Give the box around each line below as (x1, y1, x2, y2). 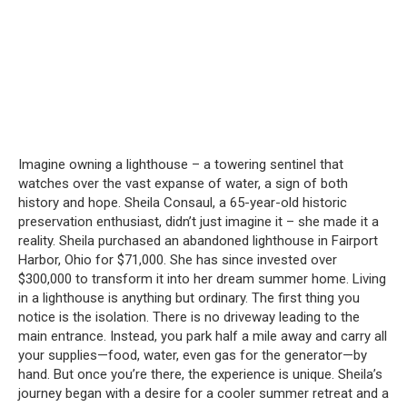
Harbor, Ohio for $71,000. (18, 252, 166, 268)
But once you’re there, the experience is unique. (54, 366, 334, 382)
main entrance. (18, 328, 106, 344)
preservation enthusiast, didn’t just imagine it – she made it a (18, 213, 379, 230)
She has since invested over (170, 252, 337, 268)
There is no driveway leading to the (153, 309, 360, 325)
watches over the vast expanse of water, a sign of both (18, 175, 348, 192)
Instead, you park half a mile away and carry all (110, 328, 387, 344)
